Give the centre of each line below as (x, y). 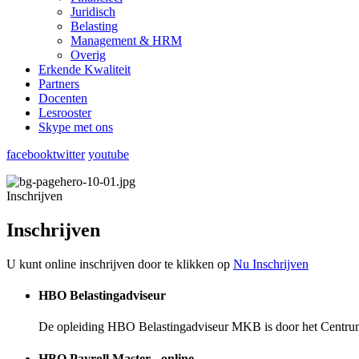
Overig (88, 55)
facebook (30, 154)
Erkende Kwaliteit (85, 69)
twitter (69, 154)
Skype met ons (76, 127)
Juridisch (93, 12)
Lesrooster (65, 113)
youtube (109, 154)
